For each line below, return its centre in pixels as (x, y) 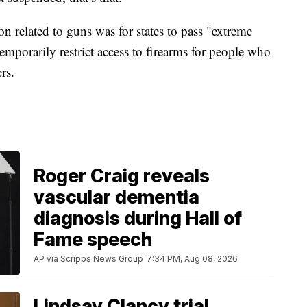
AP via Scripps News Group (88, 259)
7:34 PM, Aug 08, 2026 (192, 259)
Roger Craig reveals (122, 176)
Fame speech (93, 240)
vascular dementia (116, 197)
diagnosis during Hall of (138, 219)
